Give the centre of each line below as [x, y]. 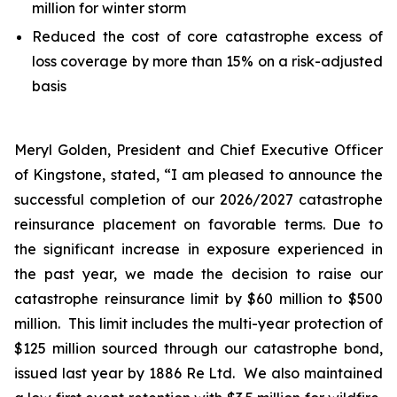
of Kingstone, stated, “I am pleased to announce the [198, 175]
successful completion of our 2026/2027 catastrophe [198, 199]
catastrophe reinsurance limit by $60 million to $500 [198, 299]
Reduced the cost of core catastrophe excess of [207, 36]
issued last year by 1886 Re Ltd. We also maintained [198, 373]
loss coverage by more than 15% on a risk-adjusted [207, 61]
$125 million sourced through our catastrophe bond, [198, 348]
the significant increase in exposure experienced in [198, 249]
